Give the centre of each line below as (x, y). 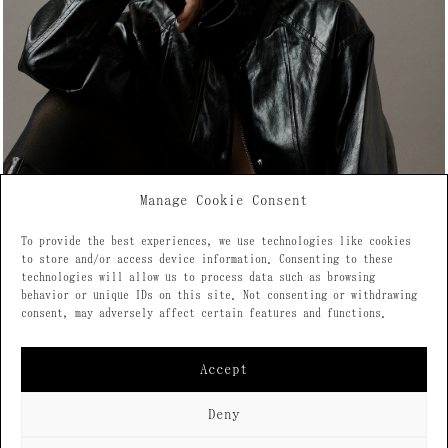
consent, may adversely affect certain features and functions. (204, 313)
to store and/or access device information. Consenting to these (207, 259)
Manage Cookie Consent (224, 200)
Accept (224, 369)
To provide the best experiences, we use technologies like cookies (216, 241)
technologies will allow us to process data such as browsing (198, 277)
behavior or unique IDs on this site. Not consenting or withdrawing (219, 295)
